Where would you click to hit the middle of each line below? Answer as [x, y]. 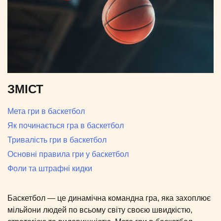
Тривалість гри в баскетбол [57, 140]
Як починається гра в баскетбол [66, 125]
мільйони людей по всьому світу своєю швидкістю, [100, 210]
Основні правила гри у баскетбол [68, 154]
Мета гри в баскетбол [46, 111]
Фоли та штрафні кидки [50, 168]
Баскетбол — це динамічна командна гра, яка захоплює [109, 198]
